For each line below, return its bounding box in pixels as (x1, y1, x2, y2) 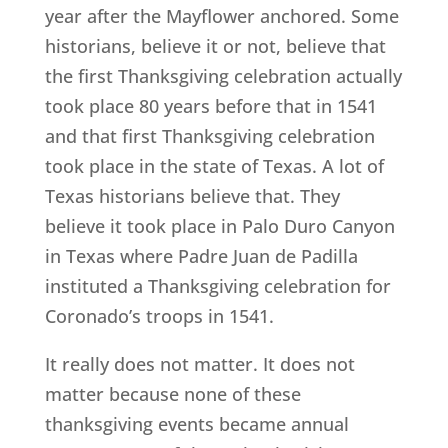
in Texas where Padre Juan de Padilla (44, 244, 358, 269)
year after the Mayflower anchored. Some (44, 4, 399, 29)
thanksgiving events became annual (44, 412, 349, 437)
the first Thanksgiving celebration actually (44, 64, 402, 89)
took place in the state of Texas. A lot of (44, 154, 384, 179)
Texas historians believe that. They (44, 184, 340, 209)
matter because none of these (44, 382, 301, 407)
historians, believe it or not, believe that (44, 34, 386, 59)
